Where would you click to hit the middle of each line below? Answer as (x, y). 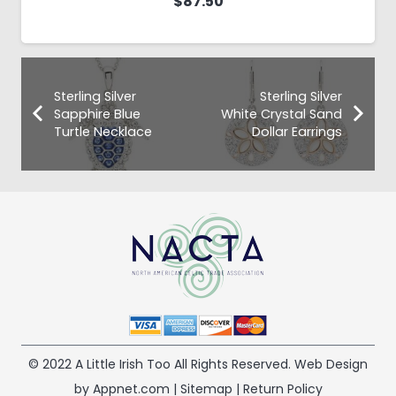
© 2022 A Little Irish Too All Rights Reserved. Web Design (198, 365)
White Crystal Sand (282, 114)
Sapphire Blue (97, 114)
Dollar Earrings (297, 132)
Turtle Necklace (103, 132)
